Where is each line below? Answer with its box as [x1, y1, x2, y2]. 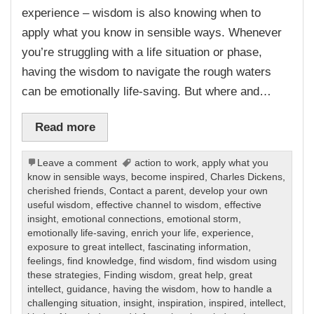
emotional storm [167, 214, 239, 225]
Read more [34, 120, 95, 135]
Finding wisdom [104, 270, 174, 281]
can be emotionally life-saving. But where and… [22, 83, 272, 98]
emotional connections [62, 214, 162, 225]
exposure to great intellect [27, 242, 143, 253]
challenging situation [27, 298, 118, 309]
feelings [27, 256, 62, 267]
